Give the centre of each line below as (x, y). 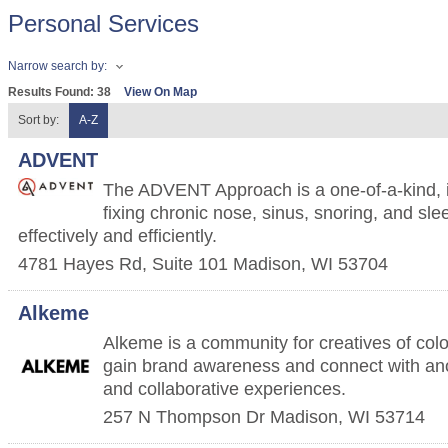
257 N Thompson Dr (184, 416)
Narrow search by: (57, 66)
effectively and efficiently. (117, 235)
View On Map (160, 92)
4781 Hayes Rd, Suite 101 (123, 263)
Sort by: (38, 120)
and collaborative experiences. (224, 388)
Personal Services (103, 23)
